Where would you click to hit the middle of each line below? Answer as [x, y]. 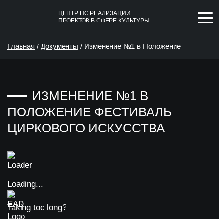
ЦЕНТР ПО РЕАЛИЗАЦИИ [94, 13]
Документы [59, 46]
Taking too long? [37, 208]
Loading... [25, 184]
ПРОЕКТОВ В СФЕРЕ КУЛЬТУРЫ [104, 21]
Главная [21, 46]
